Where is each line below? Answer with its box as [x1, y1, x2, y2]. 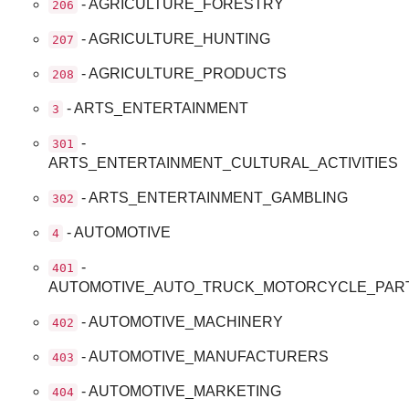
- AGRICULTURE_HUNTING [78, 30, 271, 47]
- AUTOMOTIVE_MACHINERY [78, 313, 284, 330]
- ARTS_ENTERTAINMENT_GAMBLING [78, 189, 349, 205]
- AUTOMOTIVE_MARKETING [78, 383, 282, 399]
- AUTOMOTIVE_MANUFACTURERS [78, 348, 330, 364]
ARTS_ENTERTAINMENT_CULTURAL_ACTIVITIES [48, 154, 399, 171]
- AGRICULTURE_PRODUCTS [78, 65, 288, 81]
